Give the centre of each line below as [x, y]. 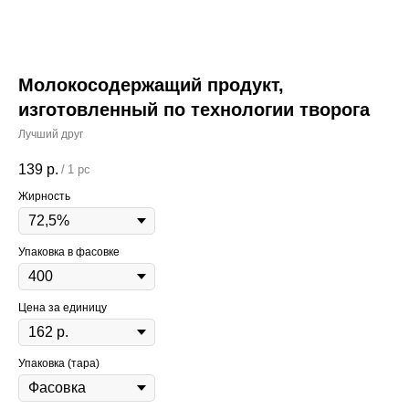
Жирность [44, 197]
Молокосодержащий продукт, [151, 85]
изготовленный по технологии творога [194, 110]
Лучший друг [51, 134]
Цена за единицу [63, 308]
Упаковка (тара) [59, 364]
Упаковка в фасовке [69, 252]
